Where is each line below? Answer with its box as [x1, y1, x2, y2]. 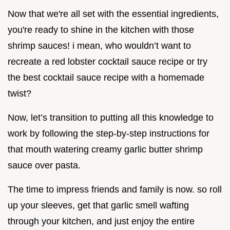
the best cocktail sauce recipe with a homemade [8, 72, 204, 83]
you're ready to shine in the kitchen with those [8, 24, 194, 35]
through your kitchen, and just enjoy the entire [8, 216, 195, 226]
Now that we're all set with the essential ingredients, [8, 8, 219, 19]
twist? [8, 88, 31, 99]
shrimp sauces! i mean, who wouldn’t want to [8, 40, 191, 51]
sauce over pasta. [8, 160, 81, 170]
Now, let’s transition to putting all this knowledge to [8, 112, 214, 123]
